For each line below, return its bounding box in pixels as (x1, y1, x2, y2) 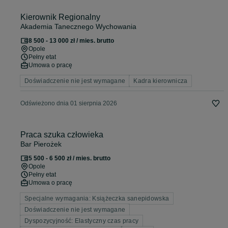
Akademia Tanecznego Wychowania (20, 22, 136, 31)
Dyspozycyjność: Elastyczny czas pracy (24, 217, 139, 225)
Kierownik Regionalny (20, 13, 100, 22)
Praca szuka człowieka (20, 130, 103, 139)
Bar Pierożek (20, 140, 62, 149)
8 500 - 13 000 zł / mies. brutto (28, 37, 114, 45)
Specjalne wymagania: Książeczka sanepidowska (24, 195, 169, 203)
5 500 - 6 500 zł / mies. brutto (28, 155, 110, 162)
